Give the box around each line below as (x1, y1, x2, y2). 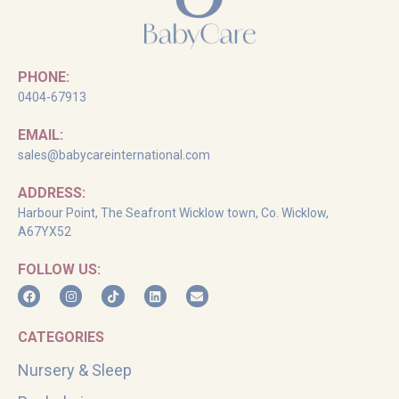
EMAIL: (18, 126, 63, 144)
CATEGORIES (18, 328, 104, 346)
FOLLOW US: (18, 261, 101, 279)
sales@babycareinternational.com (18, 148, 210, 163)
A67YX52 (18, 224, 71, 240)
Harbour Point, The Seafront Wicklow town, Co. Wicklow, (18, 206, 329, 221)
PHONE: (18, 69, 69, 86)
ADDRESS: (18, 184, 85, 202)
